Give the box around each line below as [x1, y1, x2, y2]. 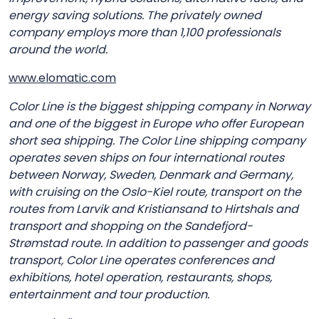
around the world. [9, 41, 108, 58]
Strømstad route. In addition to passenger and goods [9, 234, 308, 251]
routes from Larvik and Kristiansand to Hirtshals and [9, 200, 298, 217]
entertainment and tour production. [9, 286, 209, 303]
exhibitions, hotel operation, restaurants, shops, [9, 268, 272, 286]
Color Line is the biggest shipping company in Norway [9, 98, 310, 115]
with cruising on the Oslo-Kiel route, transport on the [9, 183, 301, 200]
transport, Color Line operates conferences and [9, 251, 274, 268]
